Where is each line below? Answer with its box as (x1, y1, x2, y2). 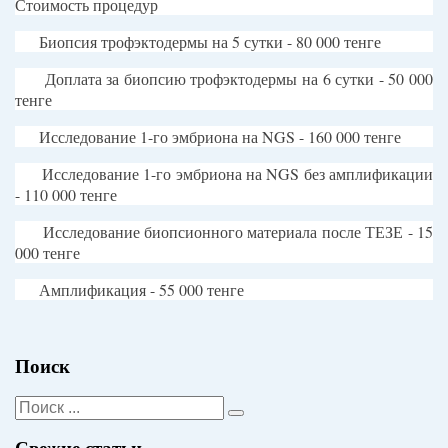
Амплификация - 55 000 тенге (39, 279, 244, 301)
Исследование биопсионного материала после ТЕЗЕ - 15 (42, 221, 434, 243)
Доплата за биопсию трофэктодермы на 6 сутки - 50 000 (44, 68, 433, 90)
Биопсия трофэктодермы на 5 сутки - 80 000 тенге (39, 31, 381, 53)
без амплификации (299, 163, 434, 185)
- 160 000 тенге (295, 126, 401, 148)
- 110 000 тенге (15, 184, 117, 206)
